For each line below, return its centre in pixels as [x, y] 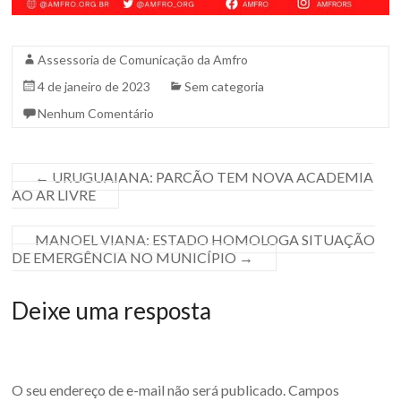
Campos [313, 389]
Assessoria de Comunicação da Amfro [143, 60]
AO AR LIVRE [54, 195]
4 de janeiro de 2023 [94, 87]
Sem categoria [225, 87]
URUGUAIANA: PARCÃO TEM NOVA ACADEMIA [212, 177]
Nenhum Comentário [96, 114]
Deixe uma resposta [112, 311]
